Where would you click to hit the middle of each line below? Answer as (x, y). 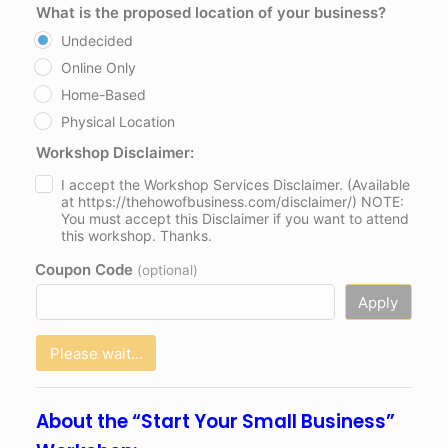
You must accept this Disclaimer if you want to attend (234, 219)
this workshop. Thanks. (136, 236)
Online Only (98, 68)
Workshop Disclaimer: (114, 153)
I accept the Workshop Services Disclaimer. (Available (235, 185)
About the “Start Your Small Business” (215, 422)
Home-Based (103, 95)
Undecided (96, 41)
